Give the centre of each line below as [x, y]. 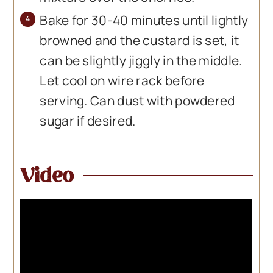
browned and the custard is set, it [140, 40]
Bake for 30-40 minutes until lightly [144, 20]
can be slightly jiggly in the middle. [141, 60]
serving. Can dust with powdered [137, 100]
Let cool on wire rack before [122, 80]
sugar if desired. [88, 120]
